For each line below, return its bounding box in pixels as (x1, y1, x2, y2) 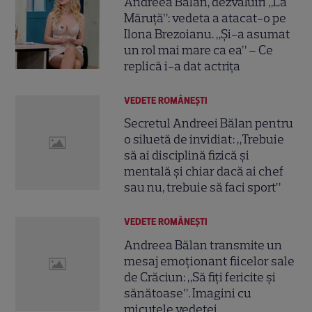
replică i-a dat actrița (124, 58, 241, 75)
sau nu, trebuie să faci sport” (124, 180, 281, 196)
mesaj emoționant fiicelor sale (124, 253, 295, 269)
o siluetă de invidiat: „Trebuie (124, 132, 285, 148)
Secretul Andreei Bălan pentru (124, 116, 294, 132)
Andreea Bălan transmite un (124, 237, 283, 253)
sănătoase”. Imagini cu (124, 285, 252, 301)
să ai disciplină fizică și (124, 148, 250, 164)
